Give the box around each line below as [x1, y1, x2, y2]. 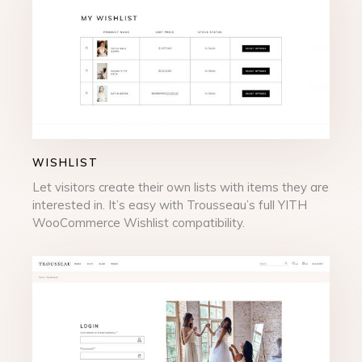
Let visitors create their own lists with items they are [32, 179, 330, 195]
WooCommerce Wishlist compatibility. [32, 214, 246, 230]
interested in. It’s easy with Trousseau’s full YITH [32, 196, 308, 213]
